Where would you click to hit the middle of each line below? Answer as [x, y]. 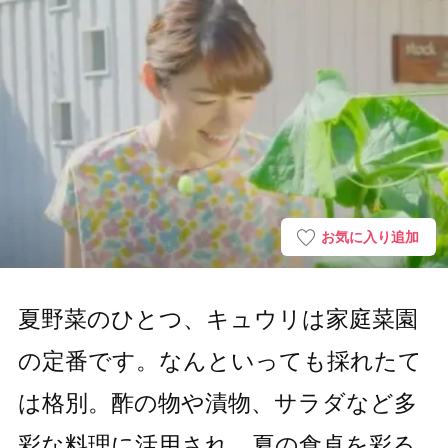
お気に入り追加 [370, 236]
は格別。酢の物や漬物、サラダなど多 [217, 403]
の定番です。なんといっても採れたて [219, 361]
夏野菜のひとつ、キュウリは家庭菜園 [217, 319]
